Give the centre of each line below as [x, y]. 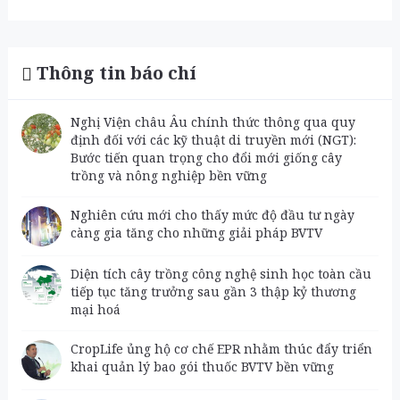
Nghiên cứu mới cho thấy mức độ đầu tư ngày [212, 215]
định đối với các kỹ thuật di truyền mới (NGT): [213, 140]
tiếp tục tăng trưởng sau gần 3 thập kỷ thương [213, 292]
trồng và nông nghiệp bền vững [168, 175]
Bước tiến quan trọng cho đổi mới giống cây [206, 158]
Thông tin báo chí [116, 73]
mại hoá [95, 309]
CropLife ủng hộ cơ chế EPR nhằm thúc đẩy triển [221, 349]
